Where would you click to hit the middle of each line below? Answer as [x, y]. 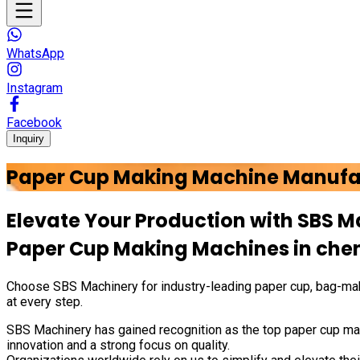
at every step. [45, 302]
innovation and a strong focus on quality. [118, 346]
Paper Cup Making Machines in [161, 249]
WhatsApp [35, 53]
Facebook [34, 122]
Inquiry [29, 138]
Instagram [35, 88]
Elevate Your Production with [150, 221]
